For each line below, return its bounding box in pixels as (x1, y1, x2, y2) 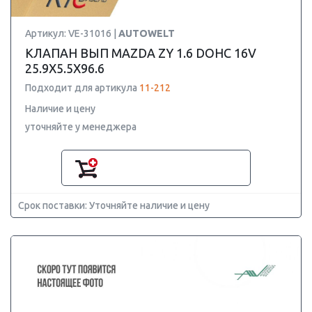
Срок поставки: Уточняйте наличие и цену (18, 200, 210, 211)
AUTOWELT (118, 28, 175, 39)
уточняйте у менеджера (25, 121, 136, 132)
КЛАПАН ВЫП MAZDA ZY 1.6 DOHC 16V (25, 46, 256, 60)
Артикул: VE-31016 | (25, 28, 118, 39)
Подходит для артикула (25, 82, 139, 93)
